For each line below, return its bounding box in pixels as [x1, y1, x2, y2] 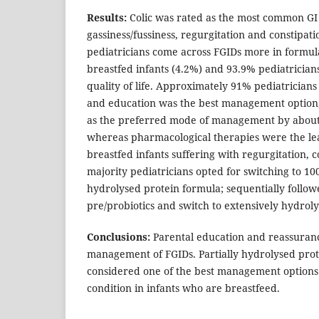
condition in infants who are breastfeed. [87, 281, 280, 296]
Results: [87, 11, 127, 25]
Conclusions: [87, 230, 150, 244]
